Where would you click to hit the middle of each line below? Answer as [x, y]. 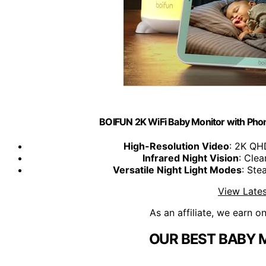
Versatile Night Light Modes [177, 170]
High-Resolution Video [176, 146]
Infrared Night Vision [191, 158]
